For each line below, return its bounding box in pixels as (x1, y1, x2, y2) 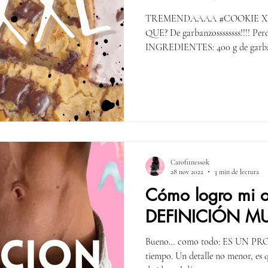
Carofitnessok (170, 157, 209, 166)
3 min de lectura (214, 167, 259, 176)
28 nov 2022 (170, 167, 203, 176)
